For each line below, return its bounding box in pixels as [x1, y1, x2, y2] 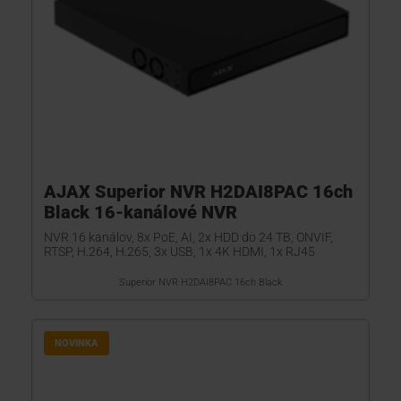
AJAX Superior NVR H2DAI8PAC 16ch [44, 181, 353, 202]
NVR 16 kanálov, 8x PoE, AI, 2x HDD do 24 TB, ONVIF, [44, 230, 333, 244]
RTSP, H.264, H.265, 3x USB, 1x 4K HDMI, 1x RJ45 [44, 244, 315, 259]
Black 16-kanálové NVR [44, 201, 237, 223]
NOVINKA [55, 337, 98, 349]
